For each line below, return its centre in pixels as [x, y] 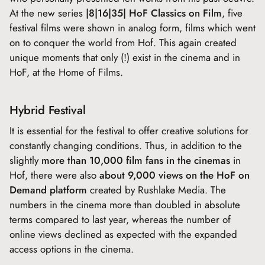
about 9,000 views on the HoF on [174, 175]
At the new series [48, 13]
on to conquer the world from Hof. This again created [123, 43]
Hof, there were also [54, 175]
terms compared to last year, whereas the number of [120, 219]
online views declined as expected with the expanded [123, 234]
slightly [25, 160]
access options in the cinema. [72, 249]
